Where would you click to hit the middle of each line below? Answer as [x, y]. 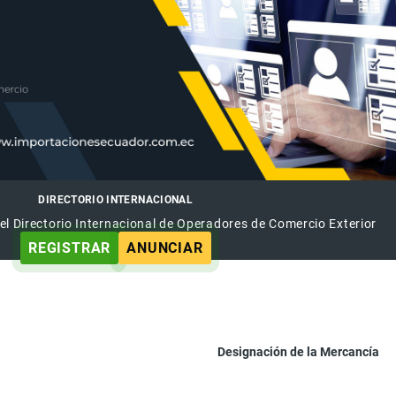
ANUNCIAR [165, 247]
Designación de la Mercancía [299, 351]
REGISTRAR [69, 247]
